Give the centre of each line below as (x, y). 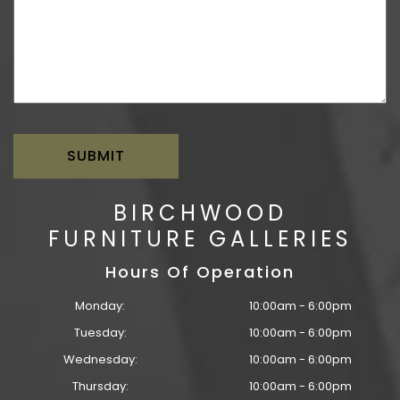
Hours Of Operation (200, 272)
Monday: (100, 306)
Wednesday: (100, 360)
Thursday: (100, 387)
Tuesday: (100, 333)
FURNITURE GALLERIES (200, 239)
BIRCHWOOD (200, 213)
